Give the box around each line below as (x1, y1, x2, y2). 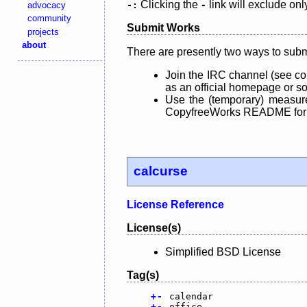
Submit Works (127, 21, 200, 34)
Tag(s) (127, 269, 159, 282)
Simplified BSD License (165, 246, 281, 258)
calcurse (134, 164, 188, 179)
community (27, 13, 72, 24)
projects (27, 26, 60, 37)
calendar (169, 291, 213, 302)
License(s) (127, 222, 181, 234)
